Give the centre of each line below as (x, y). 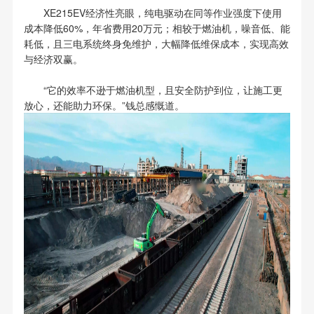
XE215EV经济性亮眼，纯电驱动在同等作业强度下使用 (162, 13)
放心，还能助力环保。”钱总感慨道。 (104, 105)
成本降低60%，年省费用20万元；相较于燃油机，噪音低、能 (157, 28)
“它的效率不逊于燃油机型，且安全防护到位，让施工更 (163, 90)
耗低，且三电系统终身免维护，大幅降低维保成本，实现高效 (156, 44)
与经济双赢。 (53, 59)
